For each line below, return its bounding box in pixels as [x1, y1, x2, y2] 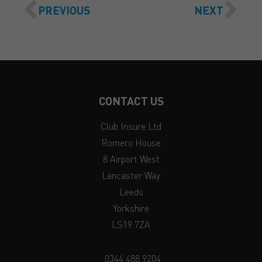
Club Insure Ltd [101, 119, 161, 132]
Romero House [101, 136, 161, 149]
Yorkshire [113, 201, 149, 214]
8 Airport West [102, 152, 160, 165]
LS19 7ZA [112, 218, 150, 230]
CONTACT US [98, 93, 164, 108]
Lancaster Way [102, 168, 160, 181]
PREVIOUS [38, 2, 90, 18]
